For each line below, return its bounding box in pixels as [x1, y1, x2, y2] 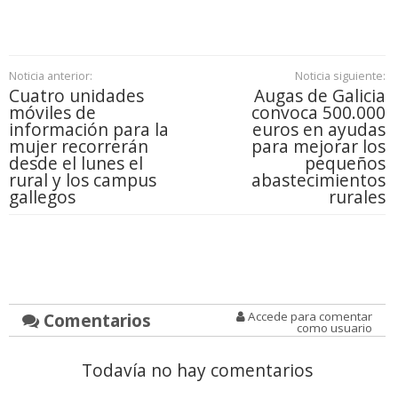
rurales [328, 185, 386, 210]
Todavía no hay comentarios [81, 358, 313, 383]
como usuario [296, 320, 372, 337]
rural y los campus [9, 168, 156, 193]
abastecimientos [251, 168, 386, 193]
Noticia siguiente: [294, 68, 386, 84]
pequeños [304, 151, 386, 176]
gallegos [9, 185, 76, 210]
